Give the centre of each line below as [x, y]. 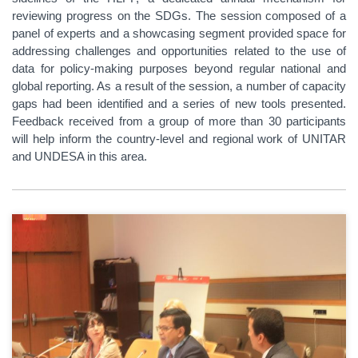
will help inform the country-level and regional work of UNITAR [179, 139]
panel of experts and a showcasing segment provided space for [179, 34]
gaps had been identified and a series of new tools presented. [179, 104]
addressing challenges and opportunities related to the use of [179, 51]
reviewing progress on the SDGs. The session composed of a [179, 16]
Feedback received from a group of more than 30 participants [179, 121]
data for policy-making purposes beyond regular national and [179, 69]
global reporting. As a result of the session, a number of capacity [179, 86]
